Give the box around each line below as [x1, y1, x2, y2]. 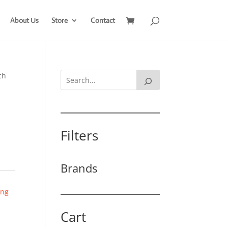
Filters [61, 126, 99, 145]
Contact [90, 16, 115, 25]
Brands [61, 160, 98, 176]
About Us [10, 16, 39, 25]
